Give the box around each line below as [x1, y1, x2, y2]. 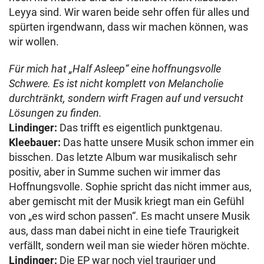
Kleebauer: [9, 136, 61, 148]
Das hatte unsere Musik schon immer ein [61, 136, 254, 148]
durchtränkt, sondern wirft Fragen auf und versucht [9, 91, 243, 104]
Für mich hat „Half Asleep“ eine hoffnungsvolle [9, 62, 221, 75]
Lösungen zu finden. [9, 106, 102, 119]
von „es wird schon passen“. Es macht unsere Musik [9, 209, 250, 222]
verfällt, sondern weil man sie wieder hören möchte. [9, 239, 250, 252]
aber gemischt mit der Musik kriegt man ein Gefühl [9, 194, 244, 207]
